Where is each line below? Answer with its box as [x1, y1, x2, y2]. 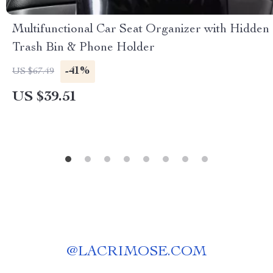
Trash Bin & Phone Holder [12, 42, 155, 54]
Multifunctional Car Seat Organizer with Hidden [12, 24, 269, 36]
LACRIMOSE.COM [78, 245, 207, 260]
